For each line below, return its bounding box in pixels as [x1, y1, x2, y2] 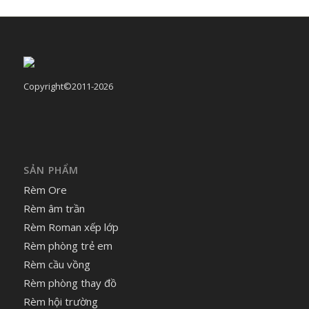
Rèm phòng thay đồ [23, 275, 117, 290]
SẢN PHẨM [23, 163, 79, 177]
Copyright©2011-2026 [23, 79, 113, 92]
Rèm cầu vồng [23, 257, 90, 271]
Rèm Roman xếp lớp [23, 219, 119, 234]
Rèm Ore [23, 182, 67, 197]
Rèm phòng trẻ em [23, 238, 112, 252]
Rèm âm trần [23, 201, 85, 215]
